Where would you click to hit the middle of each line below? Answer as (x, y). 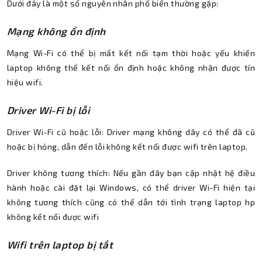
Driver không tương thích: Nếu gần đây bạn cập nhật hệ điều (131, 173)
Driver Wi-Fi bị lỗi (49, 110)
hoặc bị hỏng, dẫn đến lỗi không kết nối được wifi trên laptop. (127, 146)
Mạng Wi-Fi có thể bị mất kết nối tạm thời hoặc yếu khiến (131, 53)
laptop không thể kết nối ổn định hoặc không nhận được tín (131, 67)
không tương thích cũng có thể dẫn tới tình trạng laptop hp (131, 202)
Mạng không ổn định (56, 31)
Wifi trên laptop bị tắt (60, 244)
